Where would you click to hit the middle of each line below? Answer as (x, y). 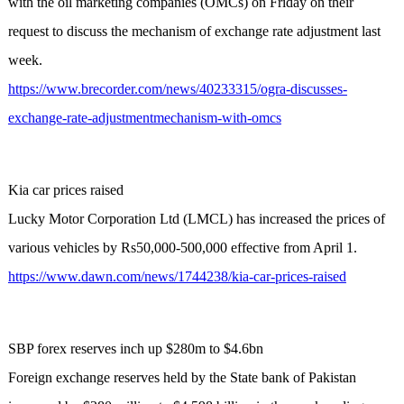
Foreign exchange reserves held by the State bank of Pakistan (182, 378)
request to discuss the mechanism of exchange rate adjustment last (194, 32)
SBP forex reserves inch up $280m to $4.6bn (135, 349)
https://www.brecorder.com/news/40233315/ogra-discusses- (177, 89)
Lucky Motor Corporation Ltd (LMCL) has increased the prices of (196, 219)
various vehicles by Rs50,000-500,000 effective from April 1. (182, 248)
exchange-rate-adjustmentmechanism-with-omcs (144, 118)
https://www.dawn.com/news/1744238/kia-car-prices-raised (177, 277)
